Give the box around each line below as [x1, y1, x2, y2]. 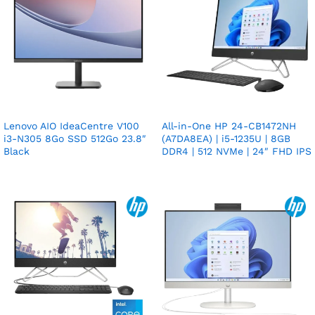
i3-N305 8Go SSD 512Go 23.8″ [4, 132, 146, 144]
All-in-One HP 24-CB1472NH [162, 120, 296, 131]
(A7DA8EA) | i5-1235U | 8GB [162, 132, 290, 144]
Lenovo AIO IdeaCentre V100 [4, 120, 139, 131]
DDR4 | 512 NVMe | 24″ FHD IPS [162, 145, 311, 157]
